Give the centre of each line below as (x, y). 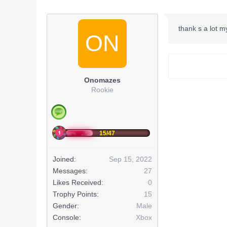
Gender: (66, 206)
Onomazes (102, 80)
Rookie (102, 90)
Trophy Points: (76, 194)
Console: (67, 217)
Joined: (64, 159)
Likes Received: (78, 182)
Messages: (70, 171)
